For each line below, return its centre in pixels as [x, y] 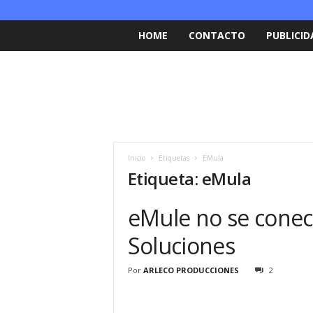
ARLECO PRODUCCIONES [191, 270]
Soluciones [181, 246]
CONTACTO [217, 35]
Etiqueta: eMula [189, 179]
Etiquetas [174, 158]
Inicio [136, 158]
